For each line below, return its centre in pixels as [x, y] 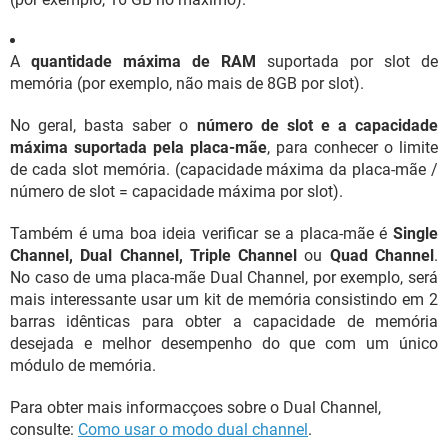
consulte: [44, 429]
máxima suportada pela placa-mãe [138, 147]
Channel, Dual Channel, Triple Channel [154, 255]
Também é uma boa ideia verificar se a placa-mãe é [201, 233]
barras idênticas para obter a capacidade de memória [224, 321]
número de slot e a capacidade [317, 125]
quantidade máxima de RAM [143, 61]
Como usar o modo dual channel [193, 429]
